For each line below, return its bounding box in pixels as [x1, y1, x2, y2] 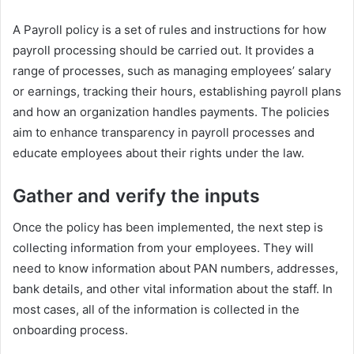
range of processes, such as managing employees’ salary [13, 62, 331, 78]
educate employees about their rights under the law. [13, 145, 304, 160]
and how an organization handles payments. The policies [13, 104, 330, 119]
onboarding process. [13, 322, 128, 337]
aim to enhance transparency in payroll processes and [13, 124, 314, 140]
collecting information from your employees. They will [13, 240, 314, 255]
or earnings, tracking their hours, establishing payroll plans [13, 83, 341, 99]
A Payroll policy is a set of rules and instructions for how [13, 21, 326, 37]
